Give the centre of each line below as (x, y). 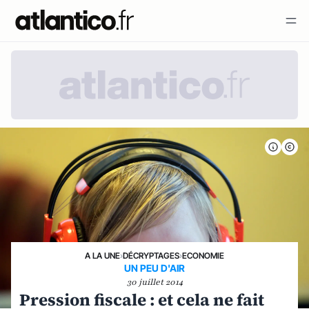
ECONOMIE (203, 256)
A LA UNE (102, 256)
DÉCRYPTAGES (151, 256)
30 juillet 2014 (154, 282)
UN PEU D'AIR (154, 268)
